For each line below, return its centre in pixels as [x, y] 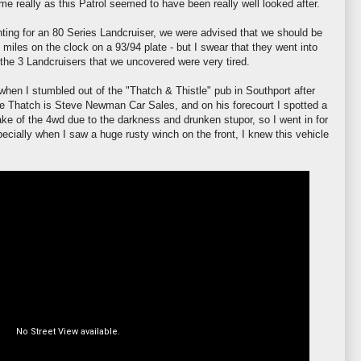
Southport [268, 90]
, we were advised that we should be [238, 32]
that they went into [273, 47]
